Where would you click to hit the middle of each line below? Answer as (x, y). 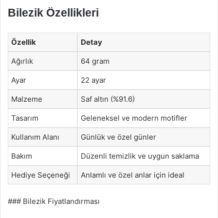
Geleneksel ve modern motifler (134, 118)
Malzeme (27, 99)
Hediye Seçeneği (41, 175)
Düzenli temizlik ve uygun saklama (140, 156)
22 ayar (93, 80)
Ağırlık (22, 61)
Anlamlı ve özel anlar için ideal (133, 175)
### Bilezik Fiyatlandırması (54, 201)
